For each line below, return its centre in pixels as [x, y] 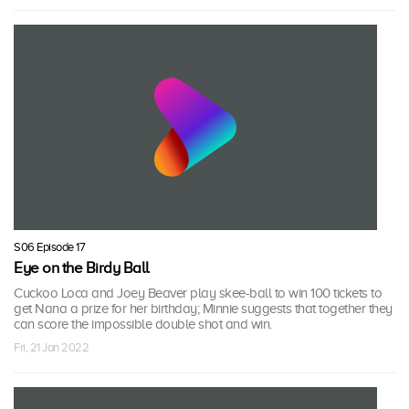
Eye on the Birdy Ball [82, 268]
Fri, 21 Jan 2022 [51, 348]
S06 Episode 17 [49, 247]
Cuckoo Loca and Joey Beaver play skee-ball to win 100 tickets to [198, 294]
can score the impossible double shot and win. [143, 325]
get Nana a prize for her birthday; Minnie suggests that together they [203, 309]
